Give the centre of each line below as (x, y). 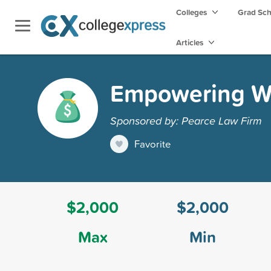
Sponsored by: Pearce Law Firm (186, 120)
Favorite (153, 143)
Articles (191, 42)
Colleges (191, 12)
